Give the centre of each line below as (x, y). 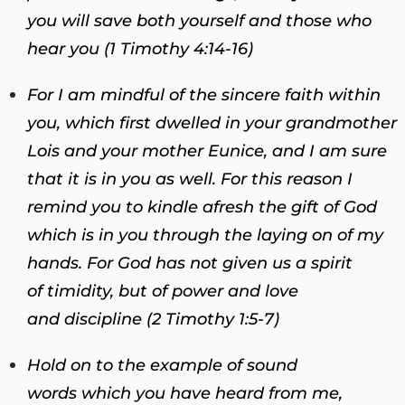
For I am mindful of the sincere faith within (204, 94)
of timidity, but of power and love (163, 291)
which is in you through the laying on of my (205, 235)
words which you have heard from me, (185, 393)
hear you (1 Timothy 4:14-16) (140, 48)
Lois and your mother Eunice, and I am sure (207, 151)
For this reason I (284, 179)
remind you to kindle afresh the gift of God (202, 207)
